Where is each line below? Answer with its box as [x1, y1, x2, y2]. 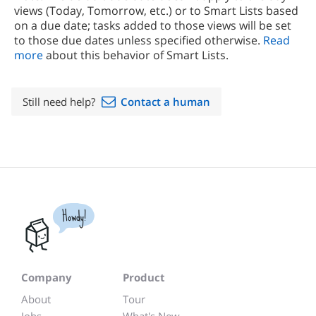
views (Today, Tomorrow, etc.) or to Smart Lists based [14, 3, 298, 18]
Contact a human [121, 95, 210, 109]
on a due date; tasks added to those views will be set [14, 18, 291, 33]
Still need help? [23, 95, 98, 109]
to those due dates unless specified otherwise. [14, 32, 263, 48]
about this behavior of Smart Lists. [43, 47, 229, 63]
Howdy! [61, 203, 86, 229]
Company [21, 270, 72, 284]
